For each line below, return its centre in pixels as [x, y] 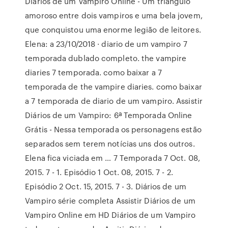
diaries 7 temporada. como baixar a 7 [93, 72]
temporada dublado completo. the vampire [106, 58]
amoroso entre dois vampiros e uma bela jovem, [114, 15]
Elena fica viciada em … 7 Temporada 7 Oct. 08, [112, 158]
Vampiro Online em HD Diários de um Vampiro [110, 215]
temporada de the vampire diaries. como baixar [113, 87]
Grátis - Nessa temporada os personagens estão [113, 129]
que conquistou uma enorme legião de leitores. [113, 30]
